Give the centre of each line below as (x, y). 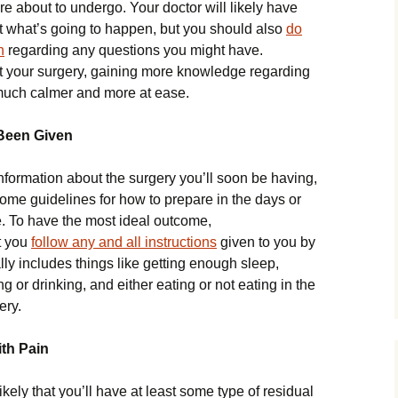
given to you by (266, 242)
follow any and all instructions (124, 242)
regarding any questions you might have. (134, 50)
